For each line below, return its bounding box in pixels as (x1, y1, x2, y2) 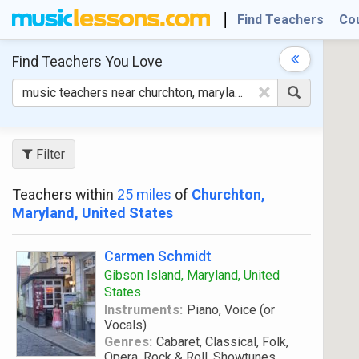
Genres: (104, 334, 152, 349)
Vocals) (104, 317, 147, 333)
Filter (33, 147, 65, 162)
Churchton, (192, 186, 265, 203)
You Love (102, 53, 163, 70)
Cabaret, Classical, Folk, (155, 334, 288, 349)
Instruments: (104, 302, 183, 317)
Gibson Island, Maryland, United (104, 268, 280, 283)
